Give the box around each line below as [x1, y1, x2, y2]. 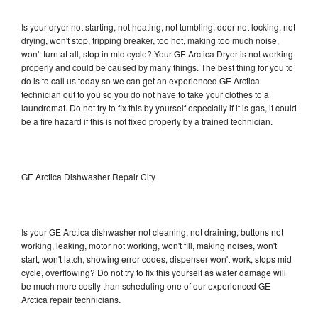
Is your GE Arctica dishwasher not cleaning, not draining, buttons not [21, 225, 283, 238]
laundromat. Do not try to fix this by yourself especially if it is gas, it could [21, 101, 297, 114]
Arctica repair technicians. [21, 292, 123, 305]
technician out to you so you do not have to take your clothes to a [21, 87, 269, 100]
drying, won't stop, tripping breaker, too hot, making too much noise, [21, 33, 279, 46]
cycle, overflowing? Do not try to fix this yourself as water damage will [21, 265, 286, 278]
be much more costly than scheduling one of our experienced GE [21, 279, 270, 292]
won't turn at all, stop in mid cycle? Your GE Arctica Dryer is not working [21, 47, 293, 60]
